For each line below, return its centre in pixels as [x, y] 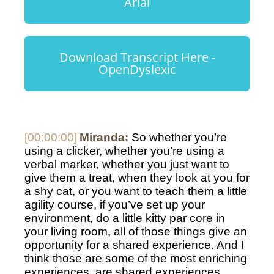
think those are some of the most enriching [136, 259]
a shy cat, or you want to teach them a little [136, 191]
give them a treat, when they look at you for [137, 178]
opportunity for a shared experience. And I [134, 245]
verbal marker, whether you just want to [127, 165]
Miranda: [104, 138]
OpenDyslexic [137, 70]
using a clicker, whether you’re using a [124, 151]
